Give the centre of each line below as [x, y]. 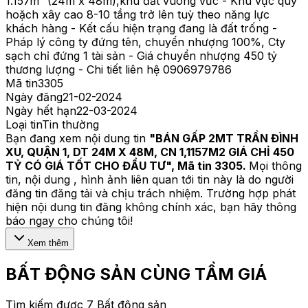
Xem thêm [48, 243]
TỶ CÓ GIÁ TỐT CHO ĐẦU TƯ [86, 166]
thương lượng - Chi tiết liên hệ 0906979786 [119, 70]
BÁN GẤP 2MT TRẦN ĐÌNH [227, 139]
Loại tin [24, 125]
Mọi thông [275, 166]
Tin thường [70, 125]
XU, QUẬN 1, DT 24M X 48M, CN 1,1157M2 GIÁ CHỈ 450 [150, 152]
